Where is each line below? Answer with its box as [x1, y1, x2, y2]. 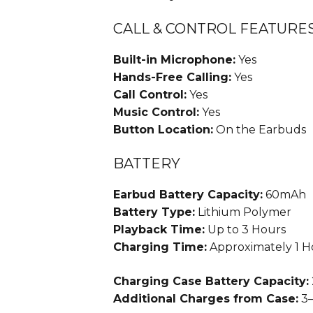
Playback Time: [113, 223, 205, 237]
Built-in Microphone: [113, 53, 235, 67]
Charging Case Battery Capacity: [113, 275, 309, 289]
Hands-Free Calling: [113, 71, 231, 85]
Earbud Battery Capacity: [113, 188, 263, 202]
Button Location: [113, 123, 213, 137]
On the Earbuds [213, 123, 306, 137]
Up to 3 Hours [205, 223, 286, 237]
